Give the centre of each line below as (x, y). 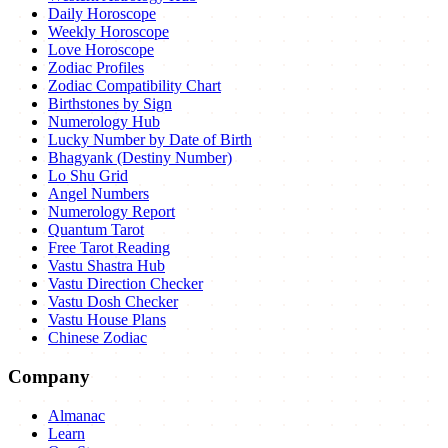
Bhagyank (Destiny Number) (140, 158)
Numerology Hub (104, 122)
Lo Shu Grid (88, 176)
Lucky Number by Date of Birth (150, 140)
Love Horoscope (101, 50)
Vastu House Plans (107, 320)
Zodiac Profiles (96, 68)
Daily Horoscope (102, 14)
